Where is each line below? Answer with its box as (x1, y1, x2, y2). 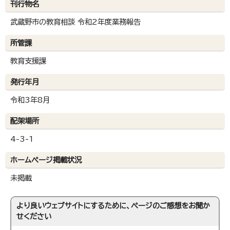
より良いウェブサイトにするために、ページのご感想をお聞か (16, 202, 210, 210)
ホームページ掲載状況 (10, 156, 82, 164)
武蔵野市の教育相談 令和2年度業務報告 (10, 18, 141, 26)
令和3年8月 (10, 96, 50, 104)
